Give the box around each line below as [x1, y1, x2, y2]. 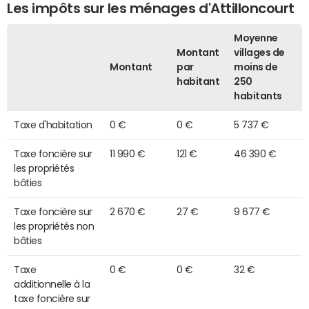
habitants [234, 90, 282, 101]
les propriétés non [14, 221, 94, 231]
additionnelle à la [14, 279, 90, 289]
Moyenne [234, 32, 278, 43]
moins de [234, 61, 278, 72]
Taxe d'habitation [14, 119, 92, 130]
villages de [234, 47, 285, 57]
